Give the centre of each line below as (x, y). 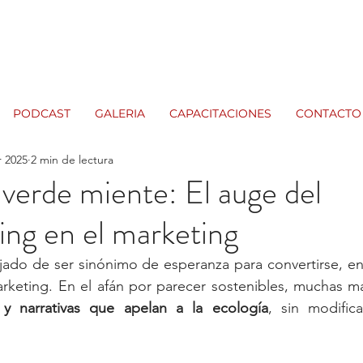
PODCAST (42, 113)
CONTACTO (329, 113)
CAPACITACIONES (220, 113)
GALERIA (120, 113)
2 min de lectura (72, 159)
